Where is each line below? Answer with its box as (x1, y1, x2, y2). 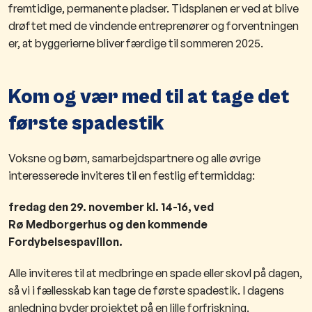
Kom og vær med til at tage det (8, 86, 290, 109)
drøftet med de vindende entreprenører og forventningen (8, 19, 299, 33)
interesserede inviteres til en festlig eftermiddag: (8, 168, 255, 182)
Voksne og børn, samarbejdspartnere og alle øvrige (8, 150, 260, 165)
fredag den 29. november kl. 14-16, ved (8, 199, 214, 214)
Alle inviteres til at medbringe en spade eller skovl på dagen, (8, 265, 302, 280)
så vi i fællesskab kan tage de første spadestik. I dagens (8, 283, 284, 297)
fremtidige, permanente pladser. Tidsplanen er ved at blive (8, 1, 299, 16)
